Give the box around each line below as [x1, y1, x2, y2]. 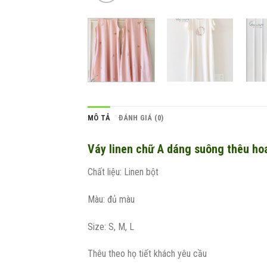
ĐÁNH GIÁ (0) [119, 113, 164, 122]
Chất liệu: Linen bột [88, 166, 159, 178]
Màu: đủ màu [88, 193, 135, 205]
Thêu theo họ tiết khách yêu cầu [88, 248, 207, 260]
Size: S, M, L [88, 221, 134, 232]
